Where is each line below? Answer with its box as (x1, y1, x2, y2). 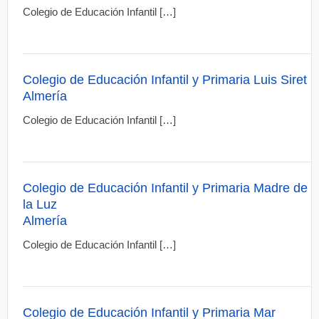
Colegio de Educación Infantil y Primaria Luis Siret (23, 73, 308, 87)
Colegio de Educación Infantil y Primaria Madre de (23, 181, 308, 195)
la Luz (23, 197, 58, 211)
